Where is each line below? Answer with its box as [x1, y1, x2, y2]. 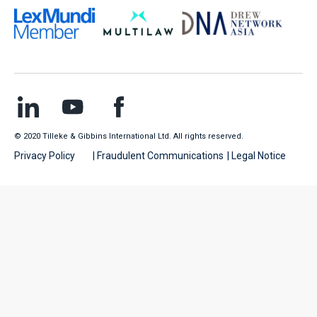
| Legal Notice [227, 149, 286, 161]
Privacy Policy [14, 149, 75, 161]
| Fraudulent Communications [93, 149, 224, 161]
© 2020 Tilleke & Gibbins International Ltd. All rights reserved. [14, 131, 243, 141]
